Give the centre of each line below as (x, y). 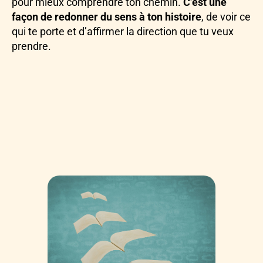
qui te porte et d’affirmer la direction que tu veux (123, 32)
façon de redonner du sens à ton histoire (107, 17)
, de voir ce (226, 17)
